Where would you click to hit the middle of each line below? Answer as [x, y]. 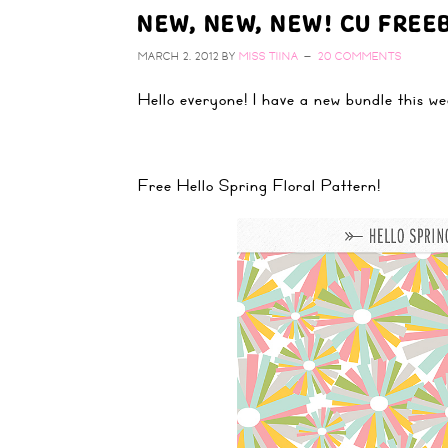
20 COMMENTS [360, 56]
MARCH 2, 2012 [178, 56]
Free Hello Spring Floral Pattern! [259, 185]
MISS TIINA [269, 56]
